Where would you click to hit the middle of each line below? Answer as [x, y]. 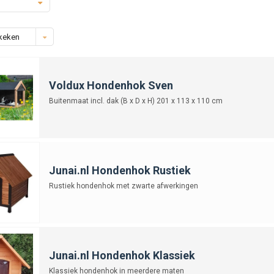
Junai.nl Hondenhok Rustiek [120, 170]
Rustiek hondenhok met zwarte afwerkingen [123, 186]
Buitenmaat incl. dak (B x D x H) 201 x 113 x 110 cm [135, 101]
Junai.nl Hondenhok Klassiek [122, 255]
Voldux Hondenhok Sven [111, 85]
